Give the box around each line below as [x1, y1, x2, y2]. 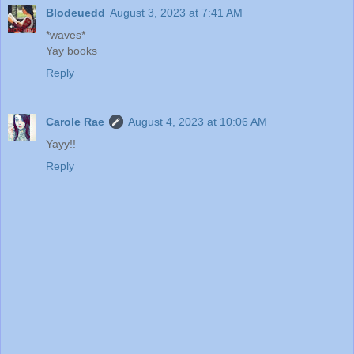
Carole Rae [46, 115, 104, 129]
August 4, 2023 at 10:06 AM [128, 115, 267, 129]
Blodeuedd [46, 6, 105, 20]
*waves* [46, 28, 85, 42]
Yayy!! [46, 137, 76, 151]
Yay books [46, 44, 97, 58]
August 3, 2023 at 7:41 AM [110, 6, 243, 20]
